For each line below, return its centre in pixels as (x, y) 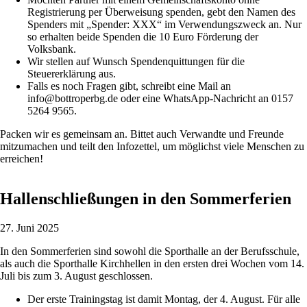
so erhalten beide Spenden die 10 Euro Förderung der (143, 37)
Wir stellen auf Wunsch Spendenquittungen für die (136, 62)
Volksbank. (52, 49)
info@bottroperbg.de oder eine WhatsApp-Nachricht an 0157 (160, 99)
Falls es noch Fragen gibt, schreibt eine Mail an (129, 86)
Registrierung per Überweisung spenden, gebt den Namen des (161, 12)
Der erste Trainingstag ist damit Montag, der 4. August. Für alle (164, 299)
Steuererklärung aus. (72, 74)
